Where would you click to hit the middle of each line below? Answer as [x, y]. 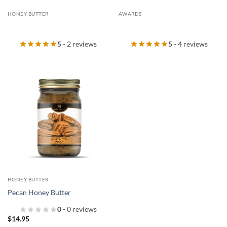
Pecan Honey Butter [39, 192]
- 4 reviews [190, 44]
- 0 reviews [79, 209]
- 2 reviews [79, 44]
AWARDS [130, 14]
